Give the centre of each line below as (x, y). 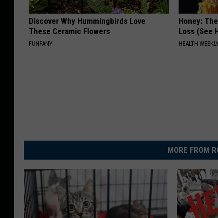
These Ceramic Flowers (69, 31)
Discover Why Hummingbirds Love (87, 21)
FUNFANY (41, 43)
